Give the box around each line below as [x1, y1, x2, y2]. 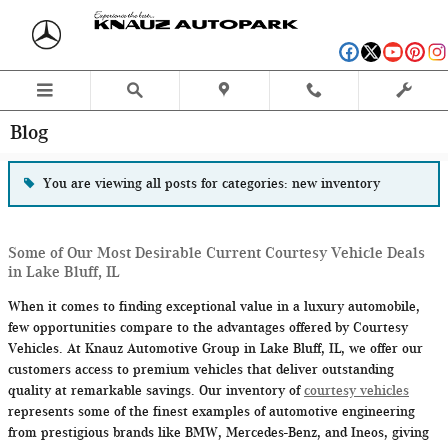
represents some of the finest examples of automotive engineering [8, 403, 415, 419]
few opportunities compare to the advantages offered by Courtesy [8, 319, 408, 335]
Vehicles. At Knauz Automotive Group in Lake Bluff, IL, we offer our [8, 340, 423, 356]
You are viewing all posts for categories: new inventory [43, 176, 380, 192]
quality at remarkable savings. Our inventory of [8, 382, 304, 398]
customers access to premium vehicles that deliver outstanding [8, 361, 394, 377]
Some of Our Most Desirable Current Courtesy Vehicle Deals [8, 243, 425, 262]
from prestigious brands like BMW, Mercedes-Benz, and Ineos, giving [8, 424, 429, 440]
